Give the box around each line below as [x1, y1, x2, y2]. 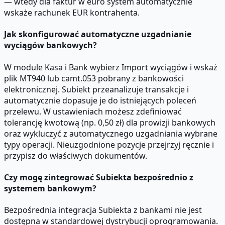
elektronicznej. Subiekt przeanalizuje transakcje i [4, 83, 189, 95]
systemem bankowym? [4, 182, 96, 194]
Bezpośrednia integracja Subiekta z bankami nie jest [4, 204, 202, 216]
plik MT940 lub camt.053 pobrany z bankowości [4, 72, 184, 84]
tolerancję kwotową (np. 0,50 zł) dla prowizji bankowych [4, 117, 215, 128]
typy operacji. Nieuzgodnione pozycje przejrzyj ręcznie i [4, 139, 214, 150]
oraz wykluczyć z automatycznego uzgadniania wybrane [4, 128, 217, 139]
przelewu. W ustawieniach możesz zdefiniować [4, 105, 182, 117]
